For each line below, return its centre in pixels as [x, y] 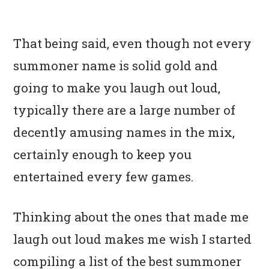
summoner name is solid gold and [116, 65]
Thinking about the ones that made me [131, 216]
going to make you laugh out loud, [117, 87]
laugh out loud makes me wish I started [133, 239]
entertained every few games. [104, 176]
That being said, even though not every [133, 43]
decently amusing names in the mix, [124, 132]
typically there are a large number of [125, 110]
